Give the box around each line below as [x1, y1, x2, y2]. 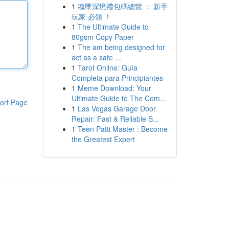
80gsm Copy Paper [71, 32, 134, 42]
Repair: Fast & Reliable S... [71, 113, 159, 124]
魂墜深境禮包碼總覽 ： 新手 [77, 1, 168, 11]
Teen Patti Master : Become [77, 124, 168, 134]
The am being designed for [77, 42, 165, 52]
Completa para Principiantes [71, 73, 163, 83]
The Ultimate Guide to [77, 21, 149, 32]
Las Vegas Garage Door [77, 103, 156, 113]
